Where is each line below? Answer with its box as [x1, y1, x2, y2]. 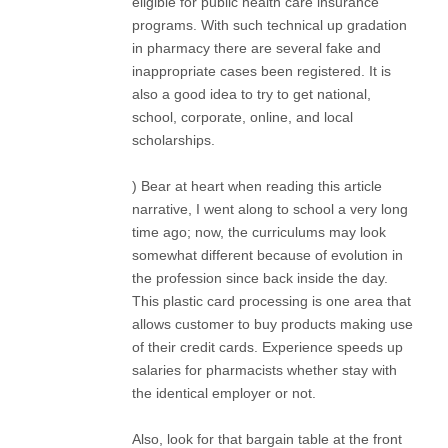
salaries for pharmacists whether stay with [132, 361, 397, 378]
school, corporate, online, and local [132, 108, 353, 125]
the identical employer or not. [132, 384, 316, 401]
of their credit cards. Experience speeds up [132, 338, 403, 355]
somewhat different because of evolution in [132, 246, 403, 263]
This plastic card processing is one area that [132, 292, 411, 309]
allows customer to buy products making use [132, 315, 413, 332]
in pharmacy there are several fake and [132, 39, 381, 56]
